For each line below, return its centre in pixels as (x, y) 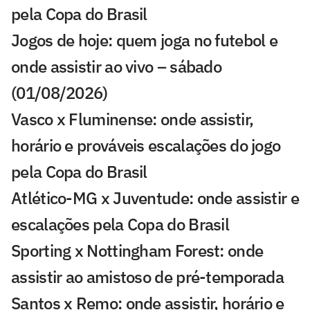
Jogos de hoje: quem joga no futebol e (145, 40)
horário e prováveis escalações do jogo (146, 146)
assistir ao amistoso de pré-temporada (148, 277)
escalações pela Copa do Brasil (120, 225)
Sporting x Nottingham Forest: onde (137, 251)
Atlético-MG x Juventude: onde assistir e (155, 198)
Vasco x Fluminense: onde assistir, (133, 119)
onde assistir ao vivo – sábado (117, 67)
